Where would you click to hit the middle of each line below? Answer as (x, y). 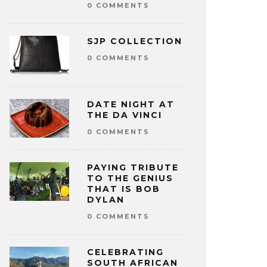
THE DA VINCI (125, 115)
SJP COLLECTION (135, 41)
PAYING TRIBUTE (133, 167)
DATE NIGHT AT (131, 104)
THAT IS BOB (124, 189)
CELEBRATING (125, 252)
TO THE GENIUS (130, 178)
